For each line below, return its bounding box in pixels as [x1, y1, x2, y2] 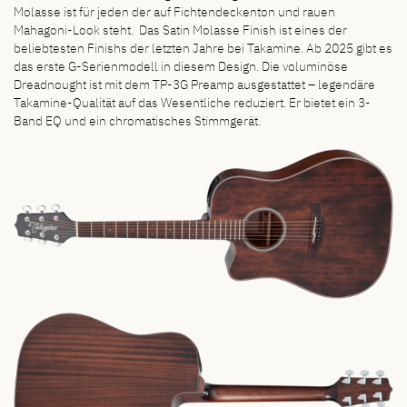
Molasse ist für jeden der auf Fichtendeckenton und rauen [14, 2, 335, 20]
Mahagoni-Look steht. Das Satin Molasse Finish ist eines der [14, 20, 347, 38]
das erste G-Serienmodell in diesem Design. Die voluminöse [14, 56, 348, 74]
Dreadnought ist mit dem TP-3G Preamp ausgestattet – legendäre [14, 74, 375, 93]
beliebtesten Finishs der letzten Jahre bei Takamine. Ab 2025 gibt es [14, 38, 392, 56]
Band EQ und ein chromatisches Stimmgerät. [14, 111, 261, 129]
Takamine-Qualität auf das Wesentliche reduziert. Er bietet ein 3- [14, 93, 371, 111]
